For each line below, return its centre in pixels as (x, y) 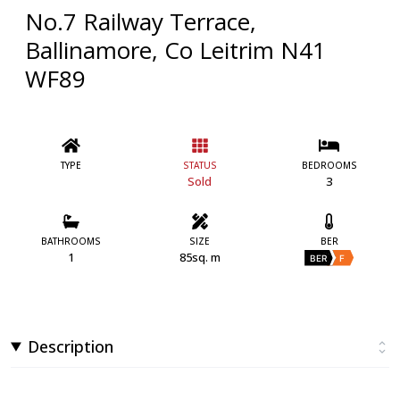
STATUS (200, 165)
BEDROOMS (329, 165)
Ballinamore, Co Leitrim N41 (175, 50)
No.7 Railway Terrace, (141, 21)
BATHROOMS (71, 241)
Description (71, 346)
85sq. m (200, 257)
